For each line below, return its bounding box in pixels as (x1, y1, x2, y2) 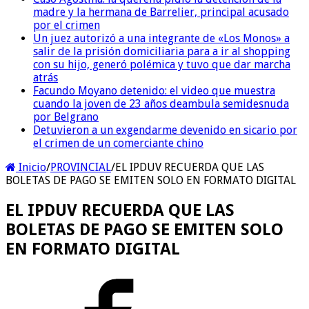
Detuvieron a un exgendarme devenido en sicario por (33, 123, 297, 137)
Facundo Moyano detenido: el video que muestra (33, 83, 275, 97)
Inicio (16, 160, 46, 174)
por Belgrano (33, 110, 99, 123)
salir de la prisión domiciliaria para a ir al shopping (33, 44, 290, 58)
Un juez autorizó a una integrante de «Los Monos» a (33, 31, 290, 45)
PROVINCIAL (50, 160, 111, 174)
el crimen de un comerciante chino (33, 136, 203, 150)
